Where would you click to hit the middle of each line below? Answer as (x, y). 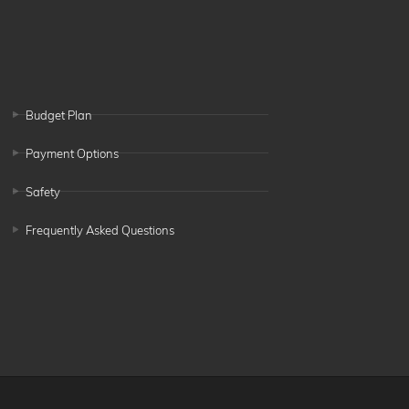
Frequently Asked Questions (100, 230)
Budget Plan (58, 115)
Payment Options (72, 153)
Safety (42, 191)
